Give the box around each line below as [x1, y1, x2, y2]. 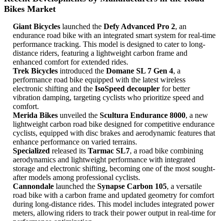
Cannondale [13, 182, 54, 191]
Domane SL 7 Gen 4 [106, 67, 173, 75]
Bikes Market [4, 4, 56, 14]
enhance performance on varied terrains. [13, 138, 137, 147]
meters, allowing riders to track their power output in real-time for [13, 209, 216, 218]
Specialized [13, 147, 50, 155]
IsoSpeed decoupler [95, 84, 160, 93]
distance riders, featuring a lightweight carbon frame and [13, 49, 187, 58]
